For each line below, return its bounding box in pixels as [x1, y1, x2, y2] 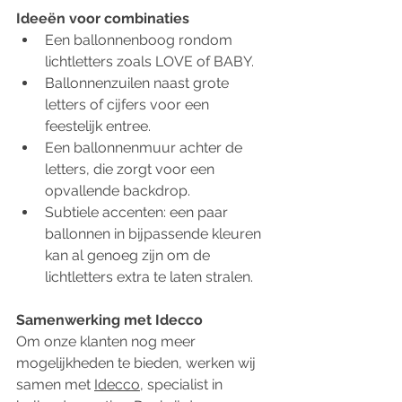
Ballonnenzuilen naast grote [45, 74, 232, 92]
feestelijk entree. [45, 118, 151, 135]
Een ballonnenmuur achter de [45, 139, 246, 157]
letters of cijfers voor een [45, 96, 213, 114]
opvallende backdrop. [45, 182, 190, 200]
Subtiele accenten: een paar [45, 204, 232, 222]
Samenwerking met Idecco [16, 311, 203, 329]
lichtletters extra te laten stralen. [45, 268, 253, 286]
